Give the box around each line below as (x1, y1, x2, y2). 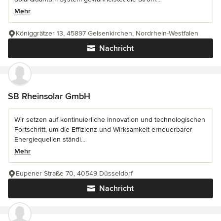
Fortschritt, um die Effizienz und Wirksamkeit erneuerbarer (14, 125, 192, 134)
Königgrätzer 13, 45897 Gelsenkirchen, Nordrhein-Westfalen (16, 29, 198, 38)
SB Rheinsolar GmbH (8, 91, 90, 102)
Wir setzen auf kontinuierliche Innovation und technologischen (14, 115, 205, 124)
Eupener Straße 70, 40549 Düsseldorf (16, 169, 133, 178)
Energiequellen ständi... (14, 135, 85, 144)
